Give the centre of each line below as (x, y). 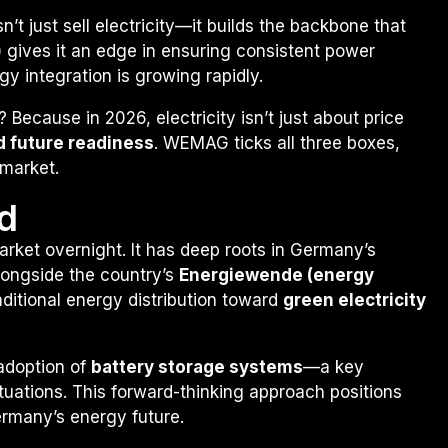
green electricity (354, 299)
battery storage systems (197, 366)
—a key (333, 366)
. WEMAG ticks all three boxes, (277, 142)
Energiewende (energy (276, 274)
